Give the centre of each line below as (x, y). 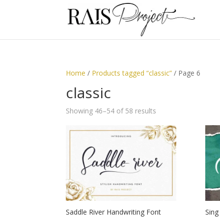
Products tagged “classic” (132, 73)
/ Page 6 (186, 73)
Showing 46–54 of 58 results (111, 111)
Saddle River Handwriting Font (114, 212)
